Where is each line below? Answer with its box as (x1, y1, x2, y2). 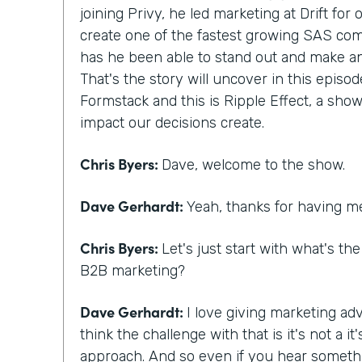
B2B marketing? (80, 262, 185, 280)
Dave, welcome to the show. (162, 156, 345, 175)
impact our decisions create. (80, 114, 264, 133)
